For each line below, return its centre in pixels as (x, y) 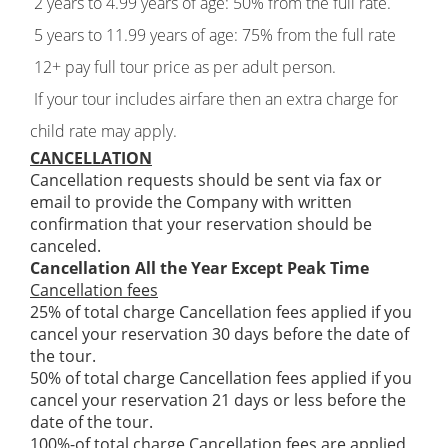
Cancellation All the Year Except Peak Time (199, 268)
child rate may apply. (103, 131)
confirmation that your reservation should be (201, 224)
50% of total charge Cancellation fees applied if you (221, 378)
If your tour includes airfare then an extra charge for (214, 99)
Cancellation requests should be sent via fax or (206, 180)
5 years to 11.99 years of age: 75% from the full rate (213, 35)
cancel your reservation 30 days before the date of (219, 334)
